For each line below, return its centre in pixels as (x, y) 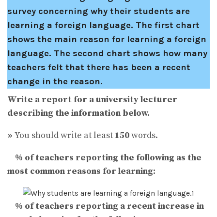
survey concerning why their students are (99, 11)
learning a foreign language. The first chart (103, 25)
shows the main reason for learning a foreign (107, 39)
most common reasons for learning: (81, 171)
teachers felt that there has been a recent (99, 67)
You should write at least (65, 135)
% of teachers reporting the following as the (104, 157)
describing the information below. (78, 113)
